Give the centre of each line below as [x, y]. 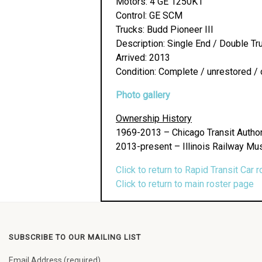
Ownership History [154, 118]
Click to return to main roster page [185, 184]
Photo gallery [143, 95]
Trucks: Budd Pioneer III [165, 30]
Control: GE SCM [149, 15]
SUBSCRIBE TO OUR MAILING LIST [75, 237]
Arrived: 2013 [143, 58]
